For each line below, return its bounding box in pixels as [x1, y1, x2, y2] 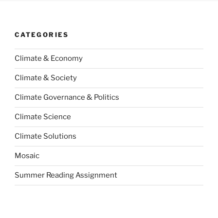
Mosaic [15, 151, 39, 161]
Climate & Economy [15, 54, 83, 63]
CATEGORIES [15, 31, 69, 39]
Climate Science [15, 112, 71, 122]
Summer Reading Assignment [15, 171, 117, 180]
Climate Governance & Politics [15, 93, 119, 102]
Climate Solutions [15, 132, 76, 141]
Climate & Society [15, 73, 77, 83]
